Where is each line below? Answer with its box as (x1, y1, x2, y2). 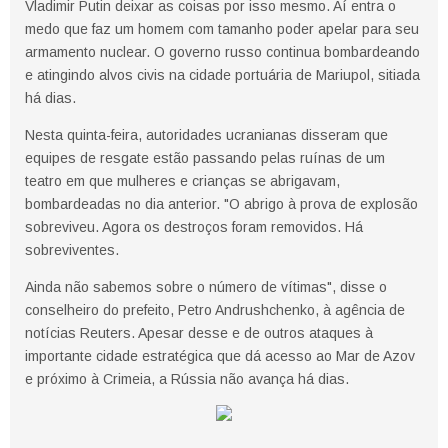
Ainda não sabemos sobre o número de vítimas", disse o (25, 279, 387, 296)
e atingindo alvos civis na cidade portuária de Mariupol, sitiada (25, 67, 420, 84)
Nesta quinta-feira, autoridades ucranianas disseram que (25, 127, 388, 144)
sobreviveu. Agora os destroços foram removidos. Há (25, 219, 363, 236)
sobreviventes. (25, 242, 123, 259)
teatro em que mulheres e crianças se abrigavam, (25, 173, 340, 190)
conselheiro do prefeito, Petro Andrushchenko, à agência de (25, 302, 405, 319)
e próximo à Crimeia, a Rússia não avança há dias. (25, 371, 349, 388)
